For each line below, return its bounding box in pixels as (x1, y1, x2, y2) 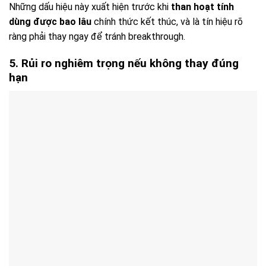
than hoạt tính (171, 1, 234, 13)
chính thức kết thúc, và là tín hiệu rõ (91, 16, 243, 28)
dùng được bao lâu (9, 16, 91, 28)
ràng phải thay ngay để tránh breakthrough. (9, 31, 185, 43)
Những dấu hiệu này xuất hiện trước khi (9, 1, 171, 13)
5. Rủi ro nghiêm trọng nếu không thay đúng (9, 56, 239, 71)
